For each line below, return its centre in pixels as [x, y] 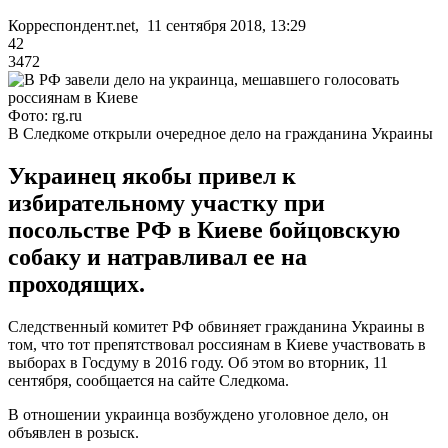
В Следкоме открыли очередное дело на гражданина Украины [220, 133]
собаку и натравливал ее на [157, 256]
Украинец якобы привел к [152, 175]
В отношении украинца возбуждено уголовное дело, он [198, 414]
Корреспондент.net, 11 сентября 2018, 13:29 [157, 25]
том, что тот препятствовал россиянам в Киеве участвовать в [217, 344]
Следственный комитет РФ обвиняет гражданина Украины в [216, 326]
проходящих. [76, 283]
